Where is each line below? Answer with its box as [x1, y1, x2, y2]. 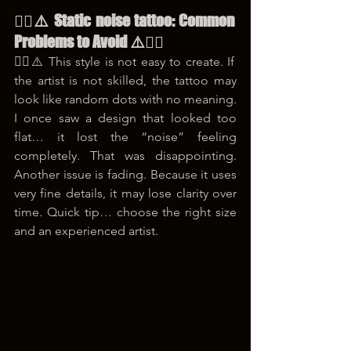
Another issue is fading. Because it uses [14, 166, 237, 182]
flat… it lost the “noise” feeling [14, 128, 237, 144]
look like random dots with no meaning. [14, 91, 237, 107]
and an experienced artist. [14, 223, 158, 238]
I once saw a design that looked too [14, 110, 237, 125]
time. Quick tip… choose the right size [14, 204, 237, 219]
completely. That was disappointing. [14, 147, 237, 163]
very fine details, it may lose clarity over [14, 185, 237, 201]
